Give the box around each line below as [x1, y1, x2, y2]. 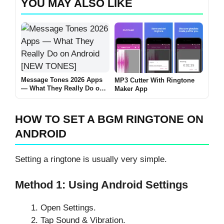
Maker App [114, 85, 147, 93]
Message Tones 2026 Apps [21, 76, 102, 84]
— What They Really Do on [21, 84, 103, 92]
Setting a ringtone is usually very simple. [15, 154, 167, 164]
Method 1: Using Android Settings [15, 178, 188, 191]
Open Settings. [40, 202, 96, 212]
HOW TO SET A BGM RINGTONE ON [15, 113, 203, 126]
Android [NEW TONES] [21, 93, 91, 101]
